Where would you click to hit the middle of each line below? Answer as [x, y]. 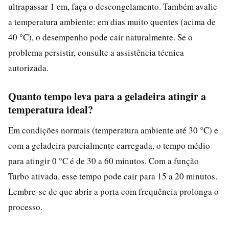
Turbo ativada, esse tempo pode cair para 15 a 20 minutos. [113, 176]
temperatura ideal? [51, 109]
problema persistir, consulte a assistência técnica [96, 52]
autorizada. [28, 67]
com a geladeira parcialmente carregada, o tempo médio [109, 145]
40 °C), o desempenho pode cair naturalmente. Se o [100, 37]
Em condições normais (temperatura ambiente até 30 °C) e [113, 130]
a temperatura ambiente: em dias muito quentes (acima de [112, 21]
